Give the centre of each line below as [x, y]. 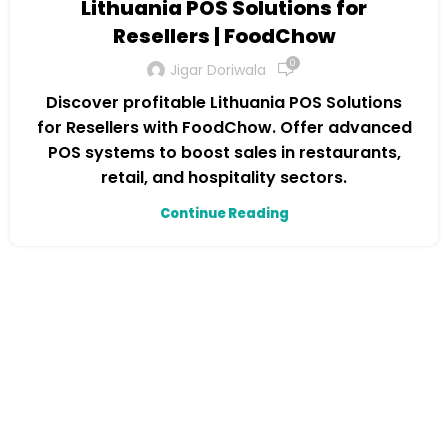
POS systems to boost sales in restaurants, [224, 152]
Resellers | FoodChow [224, 36]
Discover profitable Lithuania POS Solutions [224, 102]
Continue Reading [224, 213]
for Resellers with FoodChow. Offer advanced [224, 127]
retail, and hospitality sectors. [224, 177]
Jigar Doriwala [218, 69]
